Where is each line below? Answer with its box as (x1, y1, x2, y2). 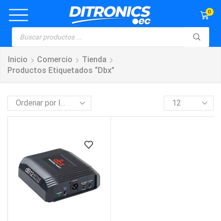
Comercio (37, 54, 73, 64)
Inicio (8, 54, 28, 64)
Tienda (82, 54, 107, 64)
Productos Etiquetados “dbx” (7, 65, 114, 75)
